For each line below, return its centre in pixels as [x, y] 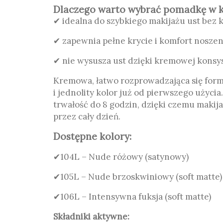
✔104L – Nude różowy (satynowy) [121, 157]
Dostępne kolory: [92, 136]
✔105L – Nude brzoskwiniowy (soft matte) [138, 177]
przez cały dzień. [87, 116]
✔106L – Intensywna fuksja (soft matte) [132, 197]
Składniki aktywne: [91, 217]
